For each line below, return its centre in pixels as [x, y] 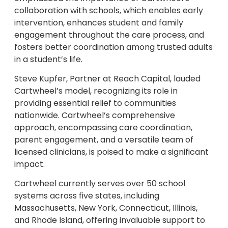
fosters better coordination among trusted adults [113, 47]
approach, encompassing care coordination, [103, 127]
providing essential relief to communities [95, 103]
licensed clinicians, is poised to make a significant [111, 152]
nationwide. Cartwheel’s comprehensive [95, 115]
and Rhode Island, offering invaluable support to [110, 220]
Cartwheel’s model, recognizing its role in [96, 91]
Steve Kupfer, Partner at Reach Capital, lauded [107, 78]
